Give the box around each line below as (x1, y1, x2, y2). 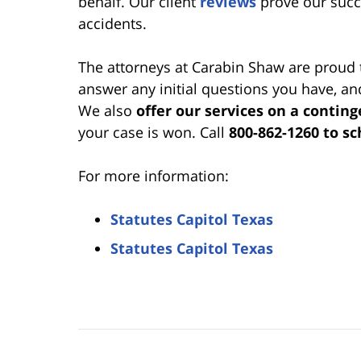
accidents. (78, 13, 147, 33)
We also (78, 100, 136, 120)
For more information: (78, 165, 229, 185)
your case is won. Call (78, 122, 229, 142)
